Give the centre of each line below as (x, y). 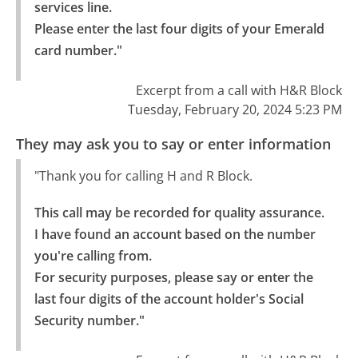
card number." (78, 51)
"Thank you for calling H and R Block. (143, 175)
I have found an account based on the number (175, 234)
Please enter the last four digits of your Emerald (179, 29)
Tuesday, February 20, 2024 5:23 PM (235, 110)
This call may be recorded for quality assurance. (179, 212)
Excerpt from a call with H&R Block (239, 91)
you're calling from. (93, 255)
